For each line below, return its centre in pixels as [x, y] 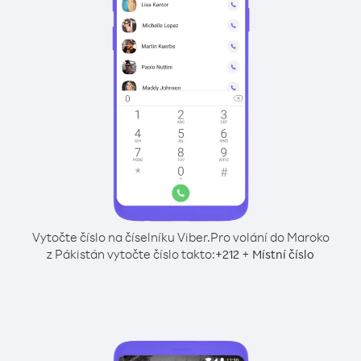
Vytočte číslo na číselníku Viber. [121, 237]
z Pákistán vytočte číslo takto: [131, 254]
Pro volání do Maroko [270, 237]
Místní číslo [283, 254]
